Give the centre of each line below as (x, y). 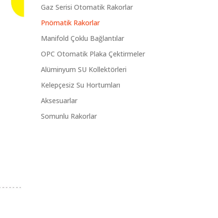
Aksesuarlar (59, 101)
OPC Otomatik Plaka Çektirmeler (93, 54)
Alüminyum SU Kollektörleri (83, 70)
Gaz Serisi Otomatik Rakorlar (87, 7)
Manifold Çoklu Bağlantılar (82, 38)
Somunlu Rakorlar (69, 116)
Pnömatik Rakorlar (70, 23)
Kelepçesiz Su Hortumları (80, 85)
